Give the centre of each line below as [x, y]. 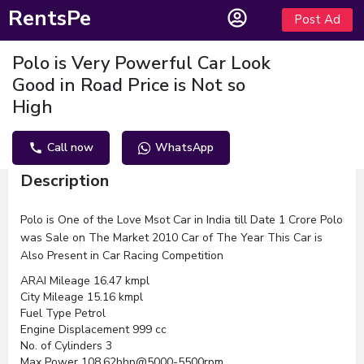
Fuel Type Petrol [63, 313]
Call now [70, 147]
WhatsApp [184, 147]
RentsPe [50, 18]
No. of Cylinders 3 [66, 346]
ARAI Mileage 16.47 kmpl [85, 281]
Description [65, 181]
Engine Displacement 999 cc [93, 329]
